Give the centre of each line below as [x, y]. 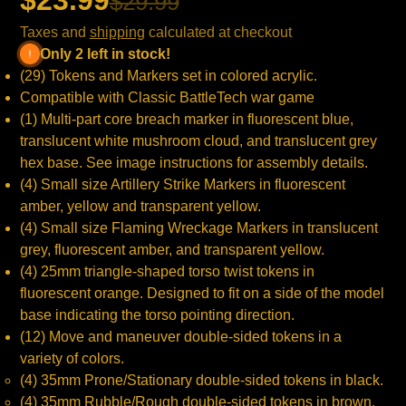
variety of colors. [72, 358]
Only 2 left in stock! [106, 53]
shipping [117, 32]
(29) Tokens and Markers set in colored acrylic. [168, 75]
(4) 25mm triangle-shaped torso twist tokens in [167, 271]
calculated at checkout [218, 32]
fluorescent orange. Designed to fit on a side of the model [202, 293]
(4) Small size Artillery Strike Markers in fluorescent [182, 184]
